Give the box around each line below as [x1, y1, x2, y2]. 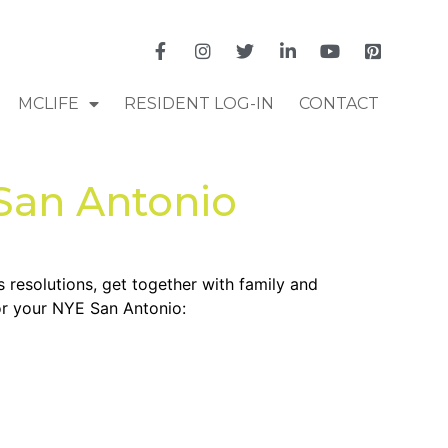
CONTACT [298, 93, 379, 113]
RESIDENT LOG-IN [123, 93, 274, 113]
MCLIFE [17, 93, 79, 113]
